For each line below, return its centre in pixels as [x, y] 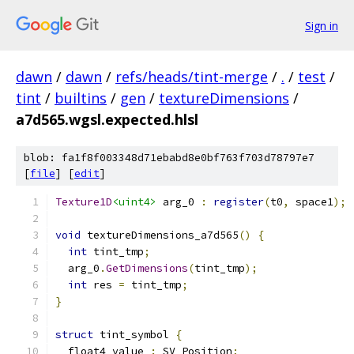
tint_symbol [134, 335]
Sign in [322, 25]
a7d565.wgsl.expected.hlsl [107, 119]
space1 [311, 202]
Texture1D [84, 202]
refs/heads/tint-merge [192, 77]
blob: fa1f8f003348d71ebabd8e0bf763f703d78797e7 [169, 158]
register [239, 202]
